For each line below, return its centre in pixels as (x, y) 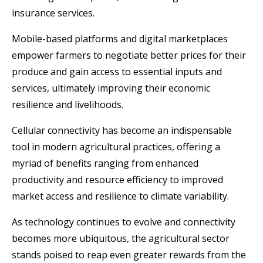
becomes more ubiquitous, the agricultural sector (121, 238)
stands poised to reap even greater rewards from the (129, 255)
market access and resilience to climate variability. (122, 196)
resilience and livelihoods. (68, 104)
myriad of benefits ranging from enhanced (105, 163)
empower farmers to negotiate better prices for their (129, 55)
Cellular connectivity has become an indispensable (122, 130)
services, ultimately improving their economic (111, 88)
